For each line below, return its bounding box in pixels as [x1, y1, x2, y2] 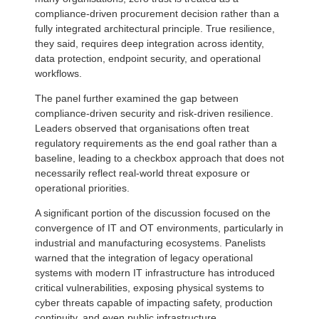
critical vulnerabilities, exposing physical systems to [35, 281, 264, 293]
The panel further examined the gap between [35, 92, 239, 104]
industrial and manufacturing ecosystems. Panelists [35, 236, 266, 249]
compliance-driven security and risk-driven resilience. [35, 107, 273, 119]
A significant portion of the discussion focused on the [35, 206, 271, 219]
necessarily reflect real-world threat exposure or [35, 167, 250, 179]
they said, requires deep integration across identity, [35, 37, 264, 49]
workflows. [35, 67, 82, 79]
